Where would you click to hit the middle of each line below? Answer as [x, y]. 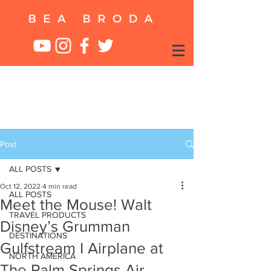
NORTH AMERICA [42, 256]
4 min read [60, 186]
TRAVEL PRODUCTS [47, 215]
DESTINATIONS [38, 235]
